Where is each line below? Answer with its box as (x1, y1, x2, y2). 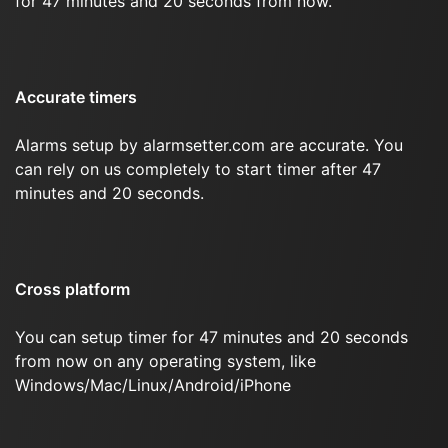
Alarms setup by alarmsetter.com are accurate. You (15, 135, 403, 155)
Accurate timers (15, 87, 137, 107)
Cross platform (15, 279, 130, 299)
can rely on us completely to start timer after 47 (15, 159, 381, 179)
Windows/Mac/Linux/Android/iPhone (15, 375, 291, 395)
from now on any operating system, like (15, 351, 316, 371)
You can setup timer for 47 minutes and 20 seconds (15, 327, 408, 347)
